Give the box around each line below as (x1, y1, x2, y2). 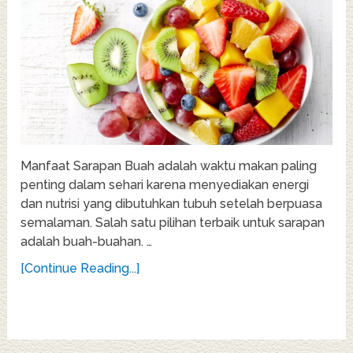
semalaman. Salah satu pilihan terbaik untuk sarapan (20, 215, 325, 231)
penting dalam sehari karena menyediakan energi (20, 177, 310, 193)
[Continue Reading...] (20, 261, 140, 277)
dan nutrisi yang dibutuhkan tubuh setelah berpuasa (20, 196, 323, 212)
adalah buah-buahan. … (20, 234, 153, 250)
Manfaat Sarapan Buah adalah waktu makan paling (20, 158, 318, 174)
